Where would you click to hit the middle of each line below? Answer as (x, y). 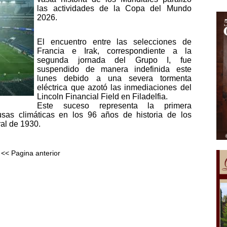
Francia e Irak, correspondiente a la (114, 51)
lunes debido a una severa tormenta (114, 79)
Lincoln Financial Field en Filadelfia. (104, 97)
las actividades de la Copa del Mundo (114, 8)
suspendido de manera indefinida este (114, 69)
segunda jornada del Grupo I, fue (114, 60)
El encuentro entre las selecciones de (114, 42)
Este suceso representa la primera (114, 106)
